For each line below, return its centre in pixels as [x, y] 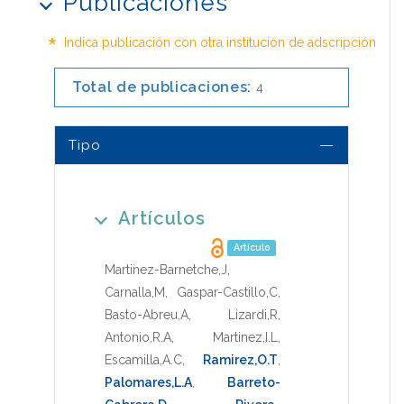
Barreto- [254, 382]
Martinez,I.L [245, 337]
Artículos [162, 218]
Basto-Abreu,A [147, 314]
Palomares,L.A [148, 382]
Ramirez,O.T [240, 359]
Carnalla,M [135, 292]
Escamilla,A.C [143, 359]
